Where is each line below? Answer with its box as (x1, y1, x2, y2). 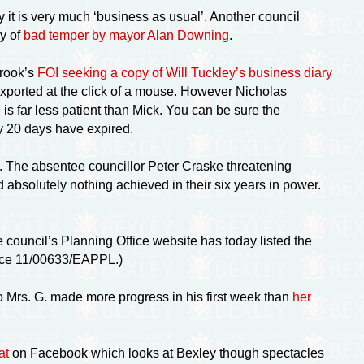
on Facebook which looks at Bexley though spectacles (8, 345, 324, 360)
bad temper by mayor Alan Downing (23, 28, 229, 42)
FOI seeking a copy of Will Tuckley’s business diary (37, 65, 332, 80)
